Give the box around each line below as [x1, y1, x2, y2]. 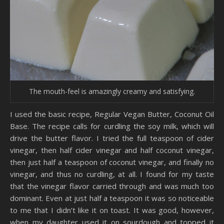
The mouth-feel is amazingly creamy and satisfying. [29, 86, 195, 96]
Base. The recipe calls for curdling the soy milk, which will [10, 120, 214, 131]
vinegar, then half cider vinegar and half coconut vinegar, [10, 144, 214, 155]
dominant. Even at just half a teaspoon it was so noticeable [10, 192, 214, 203]
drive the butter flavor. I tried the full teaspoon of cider [10, 132, 214, 143]
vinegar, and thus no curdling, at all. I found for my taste [10, 168, 214, 179]
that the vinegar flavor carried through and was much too [10, 180, 214, 191]
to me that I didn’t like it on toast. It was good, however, [10, 204, 214, 215]
